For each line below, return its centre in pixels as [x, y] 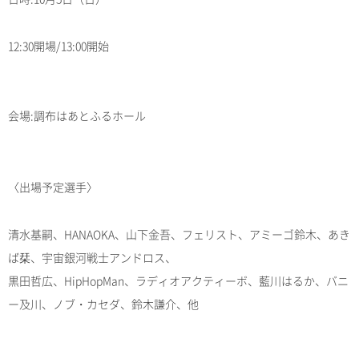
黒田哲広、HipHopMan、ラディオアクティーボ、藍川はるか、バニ [178, 281]
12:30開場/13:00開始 [58, 45]
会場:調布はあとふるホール [77, 116]
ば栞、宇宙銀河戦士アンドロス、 [92, 258]
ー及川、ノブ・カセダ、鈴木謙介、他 [103, 304]
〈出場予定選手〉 [53, 187]
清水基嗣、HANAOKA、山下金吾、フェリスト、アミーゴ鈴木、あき [179, 234]
